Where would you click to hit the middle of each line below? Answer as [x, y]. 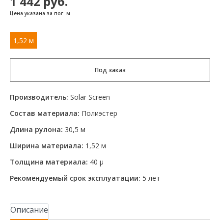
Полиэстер [99, 113]
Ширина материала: [47, 146]
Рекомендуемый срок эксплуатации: [75, 178]
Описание [29, 210]
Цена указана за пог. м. [41, 14]
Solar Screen [90, 97]
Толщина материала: [49, 162]
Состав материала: [45, 113]
